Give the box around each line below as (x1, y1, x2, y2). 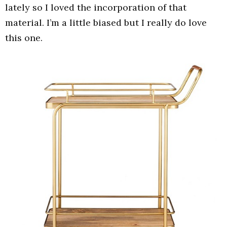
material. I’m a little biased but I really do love (5, 17, 207, 29)
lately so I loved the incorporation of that (5, 2, 186, 14)
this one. (5, 32, 43, 44)
